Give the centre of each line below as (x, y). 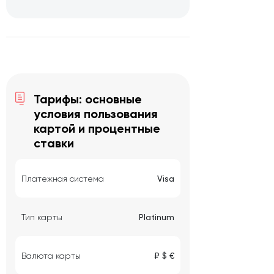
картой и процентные (97, 129)
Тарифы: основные (88, 99)
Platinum (157, 217)
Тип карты (42, 217)
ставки (54, 143)
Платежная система (63, 178)
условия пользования (96, 114)
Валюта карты (51, 255)
